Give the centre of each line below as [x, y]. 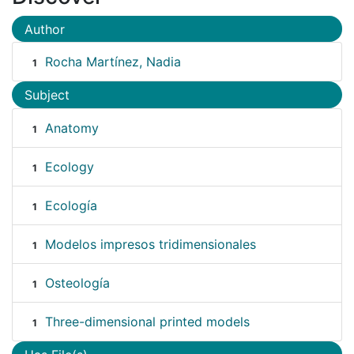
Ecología [71, 205]
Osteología [77, 282]
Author [45, 29]
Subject [47, 95]
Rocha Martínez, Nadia [113, 62]
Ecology [69, 166]
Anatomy [72, 128]
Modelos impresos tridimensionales [150, 244]
